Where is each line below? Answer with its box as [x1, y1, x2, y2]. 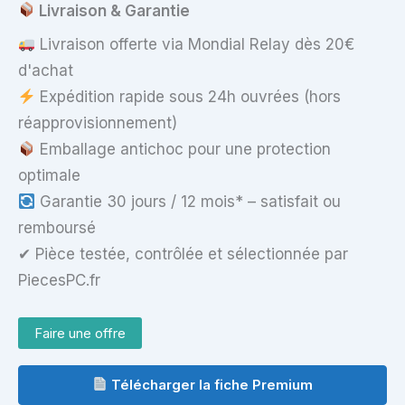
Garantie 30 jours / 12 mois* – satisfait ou [35, 193, 342, 212]
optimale [18, 166, 80, 185]
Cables [17, 47, 59, 63]
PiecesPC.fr [18, 271, 100, 290]
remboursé [18, 219, 96, 238]
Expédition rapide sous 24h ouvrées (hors [35, 88, 342, 107]
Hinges [17, 11, 59, 27]
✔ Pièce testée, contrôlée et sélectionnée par [18, 245, 348, 264]
